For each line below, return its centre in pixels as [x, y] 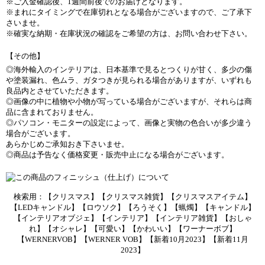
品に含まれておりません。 [52, 112]
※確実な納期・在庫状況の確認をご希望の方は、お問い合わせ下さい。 [129, 34]
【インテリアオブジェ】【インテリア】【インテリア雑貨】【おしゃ [132, 218]
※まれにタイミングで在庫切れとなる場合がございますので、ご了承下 [129, 12]
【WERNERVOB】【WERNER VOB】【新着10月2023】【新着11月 [132, 240]
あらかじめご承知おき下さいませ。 [67, 144]
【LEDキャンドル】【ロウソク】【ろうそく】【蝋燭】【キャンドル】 [132, 208]
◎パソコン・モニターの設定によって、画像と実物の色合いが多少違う [129, 123]
